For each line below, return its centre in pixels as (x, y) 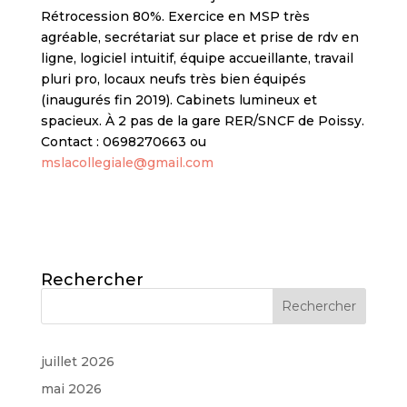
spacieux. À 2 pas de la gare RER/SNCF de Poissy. (202, 121)
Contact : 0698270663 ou (123, 142)
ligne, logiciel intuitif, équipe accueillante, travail (197, 58)
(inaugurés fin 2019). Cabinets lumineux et (179, 100)
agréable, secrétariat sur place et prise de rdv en (199, 37)
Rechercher (92, 279)
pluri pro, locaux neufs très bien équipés (173, 79)
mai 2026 (71, 388)
